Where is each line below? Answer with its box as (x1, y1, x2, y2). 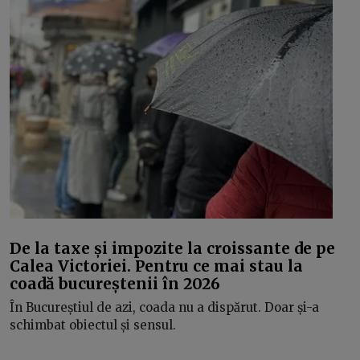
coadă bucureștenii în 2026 (10, 273, 220, 293)
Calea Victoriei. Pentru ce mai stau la (10, 256, 303, 276)
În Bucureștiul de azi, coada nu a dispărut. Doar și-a (10, 300, 319, 315)
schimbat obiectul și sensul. (10, 317, 176, 333)
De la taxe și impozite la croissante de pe (10, 238, 335, 258)
